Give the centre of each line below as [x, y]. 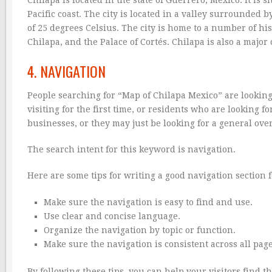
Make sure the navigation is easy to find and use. [148, 202]
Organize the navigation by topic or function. [139, 230]
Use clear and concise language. [112, 216]
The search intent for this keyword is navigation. [131, 149]
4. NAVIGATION [66, 71]
